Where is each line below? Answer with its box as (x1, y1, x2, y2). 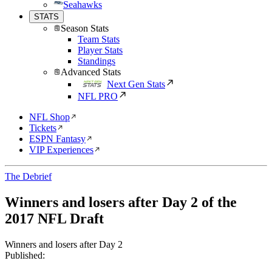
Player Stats (78, 45, 123, 55)
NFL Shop (29, 112, 70, 122)
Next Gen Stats (107, 79, 165, 89)
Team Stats (78, 34, 120, 44)
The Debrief (5, 171, 52, 182)
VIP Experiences (29, 144, 93, 155)
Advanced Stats (61, 67, 121, 77)
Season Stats (61, 23, 109, 33)
